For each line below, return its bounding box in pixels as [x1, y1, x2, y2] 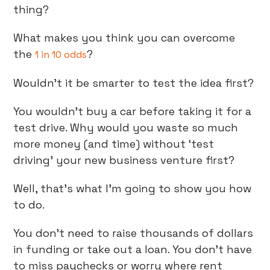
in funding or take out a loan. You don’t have [13, 242, 253, 256]
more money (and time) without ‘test [13, 137, 215, 151]
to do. [13, 198, 45, 212]
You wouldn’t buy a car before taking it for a [13, 104, 252, 118]
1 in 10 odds [35, 48, 87, 61]
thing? [13, 2, 49, 16]
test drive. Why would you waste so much [13, 121, 239, 134]
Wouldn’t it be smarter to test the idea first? [13, 76, 254, 90]
